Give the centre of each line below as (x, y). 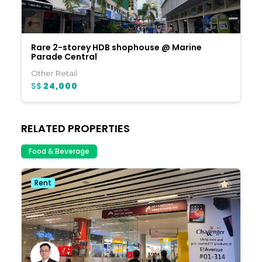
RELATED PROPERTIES (75, 128)
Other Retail (54, 73)
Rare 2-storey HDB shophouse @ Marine (116, 47)
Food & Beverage (59, 151)
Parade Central (64, 56)
